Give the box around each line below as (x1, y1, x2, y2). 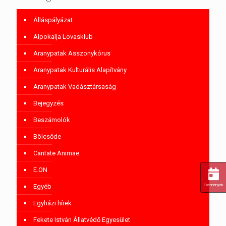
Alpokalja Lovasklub (33, 32, 93, 40)
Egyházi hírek (33, 199, 72, 207)
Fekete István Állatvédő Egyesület (33, 215, 130, 223)
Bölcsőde (33, 132, 61, 140)
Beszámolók (33, 116, 70, 124)
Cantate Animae (33, 149, 79, 157)
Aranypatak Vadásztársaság (33, 82, 116, 90)
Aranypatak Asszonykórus (33, 49, 110, 57)
